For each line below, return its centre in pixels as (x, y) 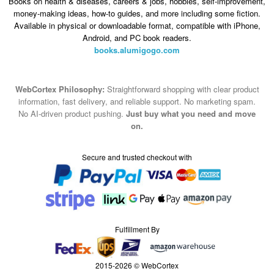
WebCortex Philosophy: (60, 89)
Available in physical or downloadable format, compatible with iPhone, (137, 26)
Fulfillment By (137, 229)
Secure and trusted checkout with (137, 157)
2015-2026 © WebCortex (137, 265)
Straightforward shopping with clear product (182, 89)
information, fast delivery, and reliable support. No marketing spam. (137, 101)
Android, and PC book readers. (137, 38)
